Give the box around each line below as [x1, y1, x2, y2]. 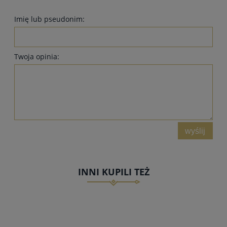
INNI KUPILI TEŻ [78, 166, 149, 178]
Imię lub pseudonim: [14, 14, 85, 24]
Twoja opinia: [14, 51, 59, 61]
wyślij [185, 126, 206, 135]
